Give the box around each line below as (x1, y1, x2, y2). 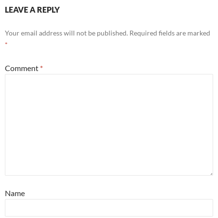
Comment (5, 63, 40, 73)
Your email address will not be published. (5, 29, 128, 37)
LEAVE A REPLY (5, 5, 60, 15)
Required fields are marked (129, 29, 210, 37)
